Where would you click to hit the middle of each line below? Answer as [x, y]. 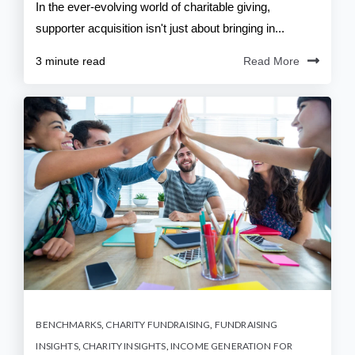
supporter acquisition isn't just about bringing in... [160, 29]
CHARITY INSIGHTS [124, 346]
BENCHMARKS [69, 325]
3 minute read [71, 61]
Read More [271, 61]
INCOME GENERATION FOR [231, 346]
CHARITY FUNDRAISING [158, 325]
